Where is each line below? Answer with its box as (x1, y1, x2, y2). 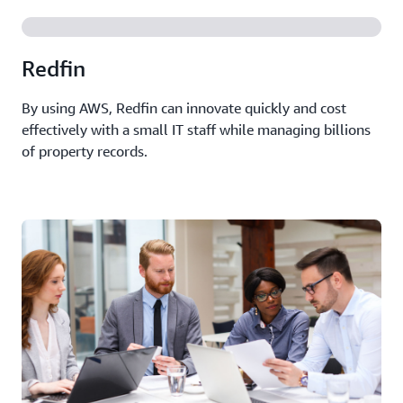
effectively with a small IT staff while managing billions (22, 120, 371, 139)
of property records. (22, 141, 148, 160)
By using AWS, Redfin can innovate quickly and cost (22, 98, 346, 117)
